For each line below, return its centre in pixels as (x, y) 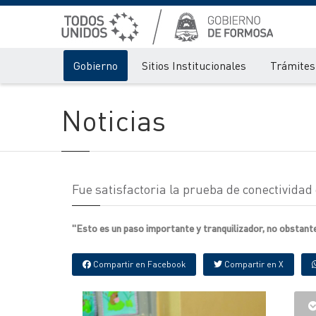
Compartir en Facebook (138, 264)
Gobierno (96, 65)
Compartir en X (253, 264)
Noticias (114, 120)
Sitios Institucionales (194, 65)
